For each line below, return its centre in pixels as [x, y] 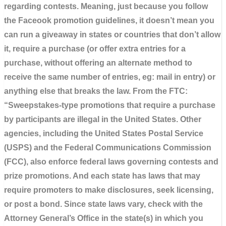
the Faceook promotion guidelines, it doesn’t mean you [109, 20]
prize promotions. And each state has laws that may [102, 176]
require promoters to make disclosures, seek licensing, [109, 190]
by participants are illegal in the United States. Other [103, 119]
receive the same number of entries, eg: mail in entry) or [110, 77]
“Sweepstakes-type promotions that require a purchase [110, 105]
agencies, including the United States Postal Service [104, 133]
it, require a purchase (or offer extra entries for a [95, 48]
